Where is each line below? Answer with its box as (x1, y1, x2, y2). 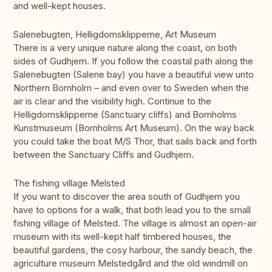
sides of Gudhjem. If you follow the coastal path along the (13, 55, 253, 67)
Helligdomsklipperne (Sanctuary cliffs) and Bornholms (13, 109, 237, 121)
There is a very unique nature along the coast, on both (13, 42, 237, 54)
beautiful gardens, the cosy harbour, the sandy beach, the (13, 244, 253, 256)
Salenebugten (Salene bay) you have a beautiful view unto (13, 69, 254, 81)
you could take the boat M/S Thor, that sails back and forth (13, 135, 257, 148)
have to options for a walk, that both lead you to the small (13, 204, 251, 216)
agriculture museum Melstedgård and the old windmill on (13, 257, 248, 270)
